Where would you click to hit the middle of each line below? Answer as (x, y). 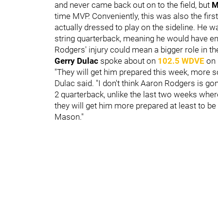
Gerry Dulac (77, 61)
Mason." (69, 117)
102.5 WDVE (181, 61)
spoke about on (129, 61)
